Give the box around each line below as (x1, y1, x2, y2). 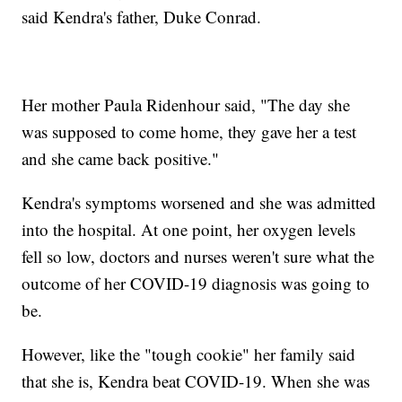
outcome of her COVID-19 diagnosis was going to (22, 271, 371, 294)
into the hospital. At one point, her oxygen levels (22, 217, 356, 240)
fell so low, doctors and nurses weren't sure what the (22, 244, 375, 267)
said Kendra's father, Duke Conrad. (22, 4, 262, 28)
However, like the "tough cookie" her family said (22, 342, 356, 365)
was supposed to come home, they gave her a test (22, 119, 357, 143)
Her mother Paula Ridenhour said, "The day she (22, 92, 351, 116)
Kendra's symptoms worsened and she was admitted (22, 190, 377, 214)
